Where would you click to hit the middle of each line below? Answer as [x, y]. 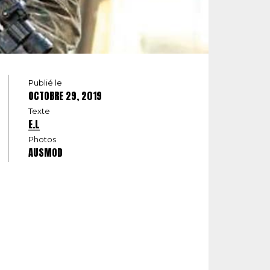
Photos [42, 140]
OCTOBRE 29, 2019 [65, 96]
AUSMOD [46, 153]
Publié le [45, 83]
